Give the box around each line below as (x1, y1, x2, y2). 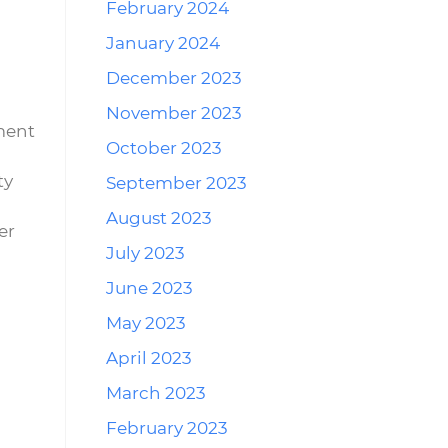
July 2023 (106, 243, 185, 263)
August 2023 (106, 208, 212, 228)
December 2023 (106, 68, 242, 88)
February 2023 (106, 418, 228, 438)
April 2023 (106, 348, 192, 368)
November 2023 (106, 103, 242, 123)
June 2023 (106, 278, 193, 298)
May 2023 (106, 313, 186, 333)
